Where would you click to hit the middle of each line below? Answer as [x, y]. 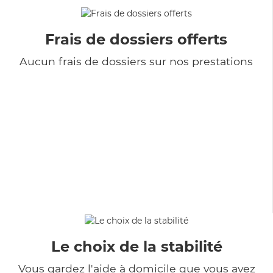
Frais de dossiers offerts [136, 39]
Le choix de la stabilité [136, 246]
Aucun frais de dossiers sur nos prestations [136, 61]
